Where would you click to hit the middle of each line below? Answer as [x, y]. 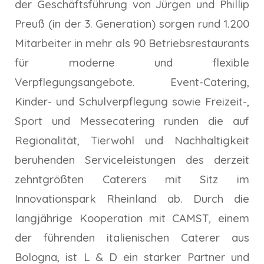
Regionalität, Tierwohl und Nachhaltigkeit [132, 141]
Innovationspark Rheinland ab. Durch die [132, 199]
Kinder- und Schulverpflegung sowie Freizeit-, [132, 102]
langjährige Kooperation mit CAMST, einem [132, 218]
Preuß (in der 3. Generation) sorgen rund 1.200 [132, 24]
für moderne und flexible [132, 63]
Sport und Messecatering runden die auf [132, 121]
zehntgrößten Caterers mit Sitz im [132, 179]
